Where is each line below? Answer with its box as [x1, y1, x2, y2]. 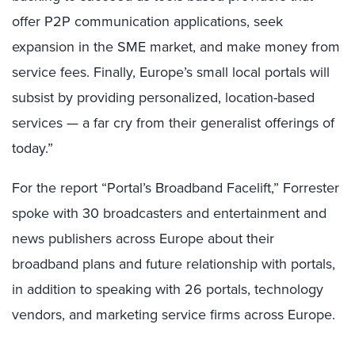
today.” [12, 138, 53, 158]
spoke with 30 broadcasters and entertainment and [12, 203, 326, 223]
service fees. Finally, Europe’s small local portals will [12, 62, 330, 82]
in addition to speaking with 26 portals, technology [12, 279, 323, 300]
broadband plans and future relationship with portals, [12, 254, 335, 274]
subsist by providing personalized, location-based [12, 87, 315, 108]
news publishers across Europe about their [12, 228, 274, 249]
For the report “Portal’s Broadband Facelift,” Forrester [12, 177, 339, 198]
